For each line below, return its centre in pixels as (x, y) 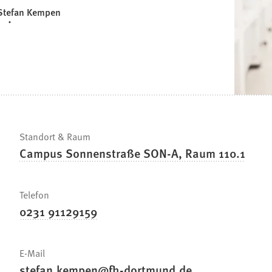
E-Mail (32, 253)
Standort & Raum (55, 136)
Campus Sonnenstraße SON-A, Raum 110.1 (132, 153)
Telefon (34, 195)
